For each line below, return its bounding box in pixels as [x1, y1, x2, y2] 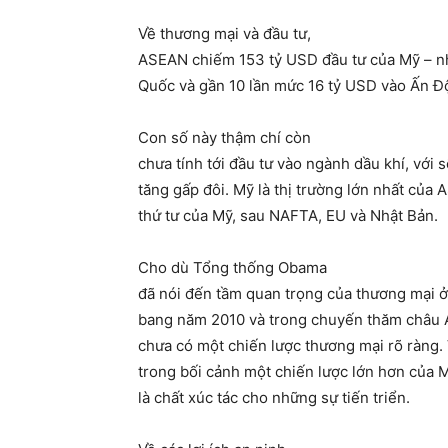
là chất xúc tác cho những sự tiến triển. [138, 388, 410, 408]
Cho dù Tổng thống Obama [138, 258, 327, 278]
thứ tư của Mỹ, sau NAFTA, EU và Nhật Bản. [138, 206, 438, 226]
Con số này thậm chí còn [138, 128, 311, 148]
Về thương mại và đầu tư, [138, 24, 311, 44]
